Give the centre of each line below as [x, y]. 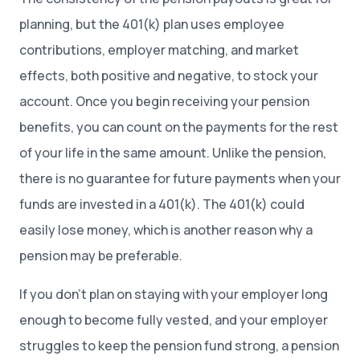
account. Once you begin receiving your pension [164, 101]
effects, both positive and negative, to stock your [169, 76]
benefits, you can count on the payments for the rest [179, 127]
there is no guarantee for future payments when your [180, 178]
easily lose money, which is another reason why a [166, 230]
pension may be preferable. [101, 256]
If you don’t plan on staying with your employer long [174, 294]
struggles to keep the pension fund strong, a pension [179, 346]
